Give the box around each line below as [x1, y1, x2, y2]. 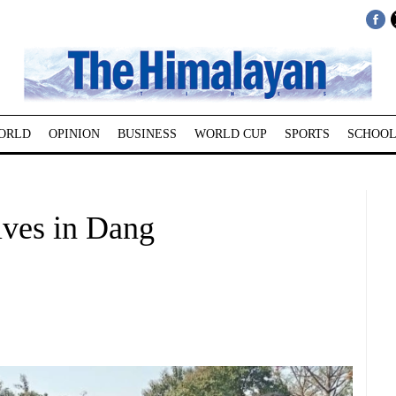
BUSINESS [117, 127, 177, 141]
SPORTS [284, 127, 330, 141]
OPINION [48, 127, 100, 141]
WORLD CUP [194, 127, 267, 141]
